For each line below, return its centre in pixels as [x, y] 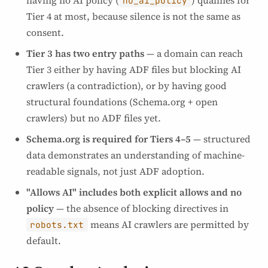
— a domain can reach [194, 53]
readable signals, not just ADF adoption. [115, 171]
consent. [45, 32]
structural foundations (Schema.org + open [122, 102]
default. [44, 240]
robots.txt [57, 225]
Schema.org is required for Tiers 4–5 [109, 139]
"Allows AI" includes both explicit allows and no [134, 192]
